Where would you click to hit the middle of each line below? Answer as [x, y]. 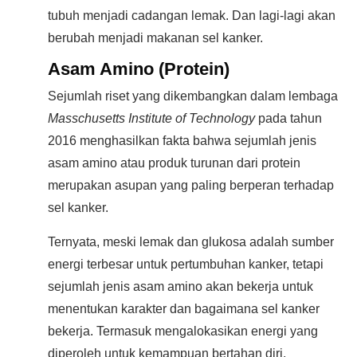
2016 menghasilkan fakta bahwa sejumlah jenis [182, 140]
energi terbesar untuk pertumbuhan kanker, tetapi [186, 264]
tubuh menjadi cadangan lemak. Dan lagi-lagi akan [192, 15]
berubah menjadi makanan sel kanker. [155, 37]
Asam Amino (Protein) [139, 69]
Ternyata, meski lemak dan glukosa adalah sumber [191, 241]
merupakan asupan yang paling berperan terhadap [191, 185]
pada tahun [288, 118]
